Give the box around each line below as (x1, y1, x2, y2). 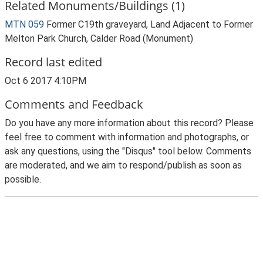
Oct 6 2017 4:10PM (5, 75, 86, 86)
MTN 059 (5, 19, 44, 30)
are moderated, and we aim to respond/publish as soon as (5, 160, 242, 171)
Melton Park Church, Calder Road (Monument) (5, 33, 193, 44)
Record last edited (5, 54, 102, 70)
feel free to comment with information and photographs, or (5, 131, 249, 143)
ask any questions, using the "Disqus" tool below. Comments (5, 146, 251, 157)
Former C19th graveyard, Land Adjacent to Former (46, 19, 253, 30)
